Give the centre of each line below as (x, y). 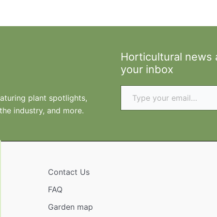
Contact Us (69, 172)
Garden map (70, 207)
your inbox (147, 69)
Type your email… (133, 85)
